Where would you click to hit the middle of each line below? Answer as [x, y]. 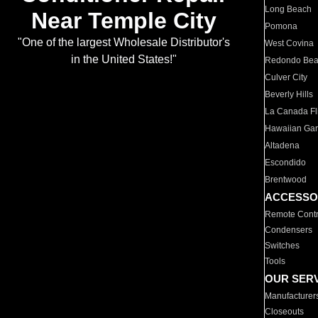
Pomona [281, 26]
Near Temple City [124, 21]
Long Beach [289, 9]
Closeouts [285, 312]
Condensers [289, 230]
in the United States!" [124, 60]
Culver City [286, 77]
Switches [283, 246]
